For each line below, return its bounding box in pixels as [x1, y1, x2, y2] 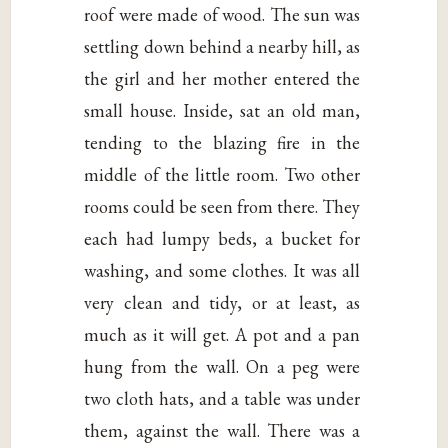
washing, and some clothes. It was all [84, 259, 361, 283]
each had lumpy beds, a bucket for [84, 227, 361, 251]
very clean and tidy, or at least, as [84, 291, 361, 315]
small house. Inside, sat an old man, [84, 99, 361, 123]
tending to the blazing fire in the [84, 131, 361, 155]
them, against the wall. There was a [84, 419, 361, 443]
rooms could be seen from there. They [84, 195, 361, 219]
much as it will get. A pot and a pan [84, 323, 361, 347]
